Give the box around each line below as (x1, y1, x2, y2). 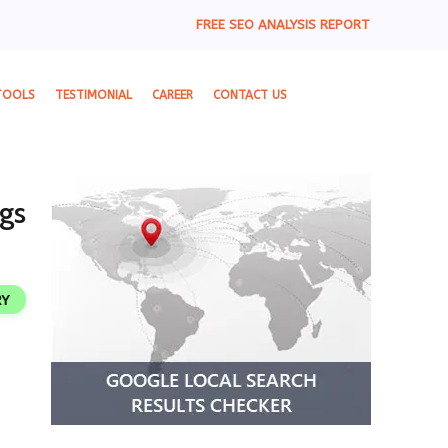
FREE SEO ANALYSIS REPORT (196, 17, 370, 32)
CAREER (152, 88, 193, 102)
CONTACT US (213, 88, 287, 102)
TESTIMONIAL (55, 88, 132, 102)
